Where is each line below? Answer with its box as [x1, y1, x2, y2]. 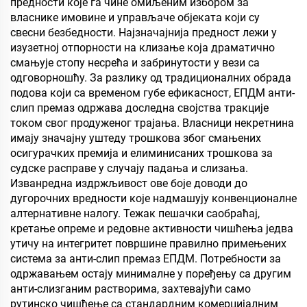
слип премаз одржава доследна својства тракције [10, 101, 269, 114]
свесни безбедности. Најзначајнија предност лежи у [10, 26, 277, 39]
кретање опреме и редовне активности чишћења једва [10, 222, 293, 235]
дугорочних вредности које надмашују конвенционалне [10, 192, 297, 205]
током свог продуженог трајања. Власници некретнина [10, 116, 294, 130]
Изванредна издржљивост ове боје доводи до [10, 177, 247, 190]
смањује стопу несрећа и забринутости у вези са [10, 56, 260, 69]
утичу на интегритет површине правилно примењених [10, 237, 286, 250]
